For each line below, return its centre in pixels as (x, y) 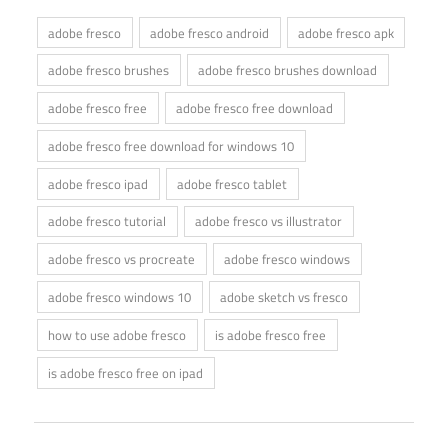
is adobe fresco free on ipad (126, 372)
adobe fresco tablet (232, 183)
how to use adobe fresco (117, 334)
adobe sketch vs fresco (284, 297)
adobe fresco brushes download (288, 70)
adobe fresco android (210, 32)
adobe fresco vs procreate (122, 259)
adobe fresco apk (345, 32)
